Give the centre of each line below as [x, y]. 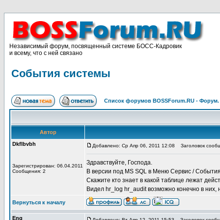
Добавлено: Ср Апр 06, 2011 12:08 [134, 146]
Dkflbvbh [24, 144]
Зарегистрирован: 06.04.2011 [48, 166]
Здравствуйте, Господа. [119, 163]
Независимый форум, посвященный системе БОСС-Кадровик [96, 46]
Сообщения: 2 [29, 171]
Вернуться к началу [39, 202]
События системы [61, 73]
